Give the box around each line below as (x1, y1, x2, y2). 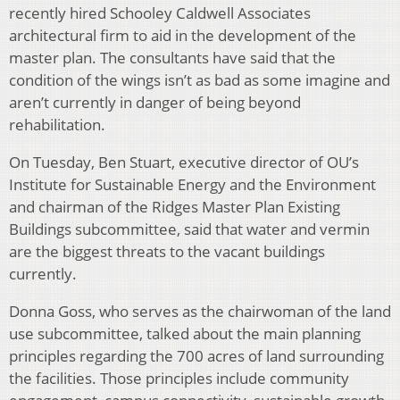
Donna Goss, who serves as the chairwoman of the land (9, 301, 391, 322)
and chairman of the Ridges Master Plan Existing (9, 196, 340, 218)
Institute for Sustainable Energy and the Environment (9, 174, 376, 196)
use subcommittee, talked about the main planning (9, 323, 361, 345)
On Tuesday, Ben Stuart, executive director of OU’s (9, 152, 359, 173)
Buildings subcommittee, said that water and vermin (9, 219, 370, 240)
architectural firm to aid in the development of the (9, 25, 356, 46)
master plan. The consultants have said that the (9, 47, 336, 69)
